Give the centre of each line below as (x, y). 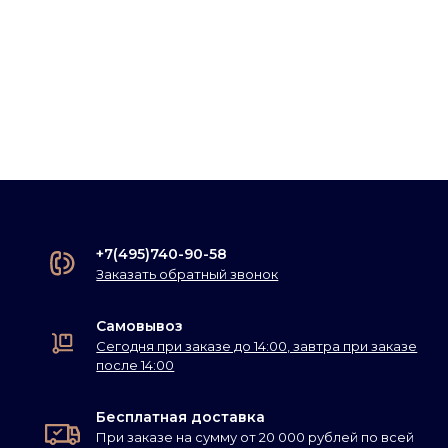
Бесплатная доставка (181, 416)
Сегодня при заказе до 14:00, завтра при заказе (257, 345)
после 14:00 (135, 364)
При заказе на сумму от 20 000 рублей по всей (255, 436)
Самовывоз (140, 325)
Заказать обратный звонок (187, 273)
